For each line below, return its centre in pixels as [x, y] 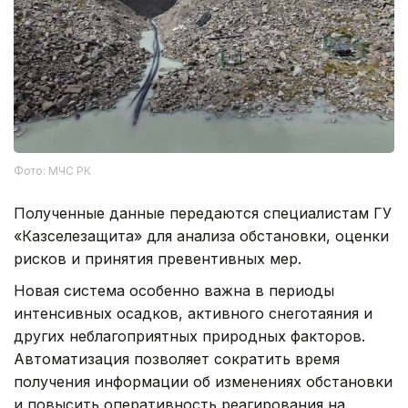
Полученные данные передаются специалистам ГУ [203, 213]
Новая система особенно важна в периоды [174, 290]
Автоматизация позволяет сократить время [177, 358]
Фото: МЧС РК [52, 170]
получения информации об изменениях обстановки [203, 381]
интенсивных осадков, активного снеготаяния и [193, 313]
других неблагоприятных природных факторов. [189, 336]
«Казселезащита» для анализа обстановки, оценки [201, 235]
